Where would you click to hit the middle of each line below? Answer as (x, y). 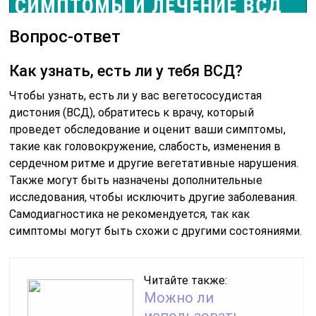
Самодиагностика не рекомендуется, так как (130, 214)
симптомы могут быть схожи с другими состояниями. (156, 231)
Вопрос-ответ (65, 36)
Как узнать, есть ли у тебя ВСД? (126, 71)
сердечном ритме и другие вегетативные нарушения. (154, 163)
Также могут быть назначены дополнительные (136, 180)
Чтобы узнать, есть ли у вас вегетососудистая (136, 95)
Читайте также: (186, 280)
